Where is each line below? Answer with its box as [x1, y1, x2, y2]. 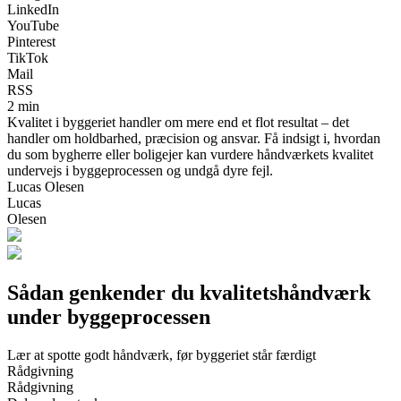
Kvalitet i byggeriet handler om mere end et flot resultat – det [7, 114, 349, 130]
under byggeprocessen [7, 304, 210, 328]
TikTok [7, 49, 48, 65]
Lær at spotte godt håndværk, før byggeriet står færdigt [7, 346, 316, 363]
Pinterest [7, 33, 55, 49]
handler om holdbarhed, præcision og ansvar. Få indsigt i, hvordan [7, 130, 380, 146]
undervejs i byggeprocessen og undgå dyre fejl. [7, 162, 273, 178]
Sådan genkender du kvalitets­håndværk [7, 280, 371, 304]
